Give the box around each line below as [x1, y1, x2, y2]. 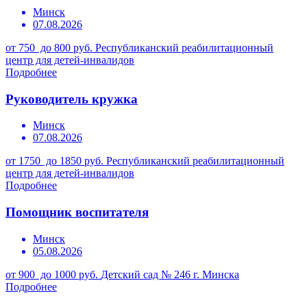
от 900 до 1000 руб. [5, 268, 101, 280]
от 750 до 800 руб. [5, 41, 95, 53]
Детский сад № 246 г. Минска [101, 268, 239, 280]
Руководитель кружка [5, 91, 138, 106]
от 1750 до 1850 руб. [5, 155, 106, 167]
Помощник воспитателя [5, 205, 149, 220]
